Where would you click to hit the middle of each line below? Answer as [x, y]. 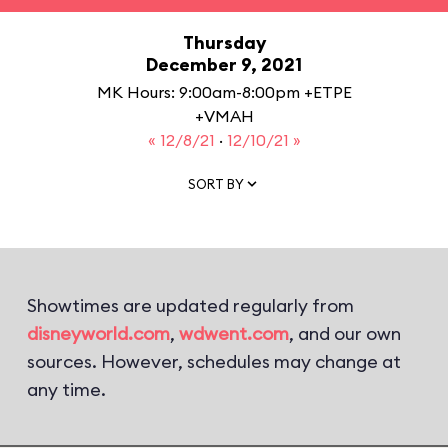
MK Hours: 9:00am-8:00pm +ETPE [224, 92]
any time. [66, 389]
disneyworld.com [98, 333]
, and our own [345, 333]
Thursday [224, 42]
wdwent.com [234, 333]
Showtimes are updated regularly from [190, 305]
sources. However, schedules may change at [214, 361]
